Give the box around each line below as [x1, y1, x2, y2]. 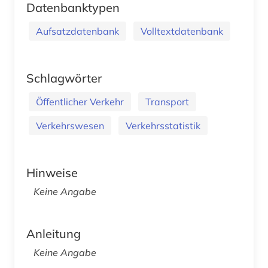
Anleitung [26, 226, 81, 241]
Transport [145, 95, 189, 108]
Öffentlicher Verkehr [36, 95, 124, 108]
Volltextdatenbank [141, 25, 223, 37]
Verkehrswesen [36, 119, 104, 132]
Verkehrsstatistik [126, 119, 200, 132]
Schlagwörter [26, 70, 102, 86]
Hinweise [26, 165, 78, 180]
